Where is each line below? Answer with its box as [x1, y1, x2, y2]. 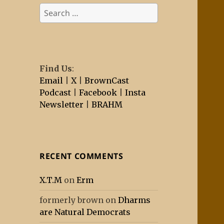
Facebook [79, 87, 117, 98]
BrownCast [84, 75, 129, 86]
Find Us [39, 63, 72, 74]
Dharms [118, 195, 151, 205]
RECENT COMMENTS [39, 150, 123, 162]
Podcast [39, 87, 71, 98]
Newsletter [39, 99, 84, 110]
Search [39, 3, 67, 13]
